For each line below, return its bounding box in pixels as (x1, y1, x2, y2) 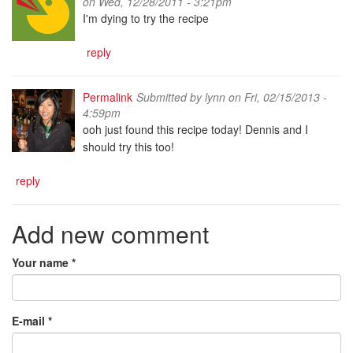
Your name (12, 255, 72, 271)
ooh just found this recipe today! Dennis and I (83, 121, 308, 138)
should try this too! (83, 139, 174, 155)
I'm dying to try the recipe (83, 10, 209, 27)
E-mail (12, 313, 48, 329)
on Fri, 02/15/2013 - (225, 89, 327, 106)
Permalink (83, 89, 132, 106)
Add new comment (12, 217, 209, 251)
